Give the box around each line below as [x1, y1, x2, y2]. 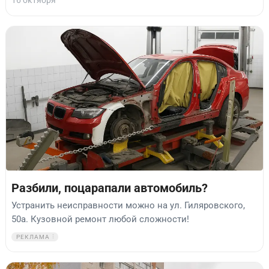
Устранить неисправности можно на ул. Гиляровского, [11, 199, 245, 211]
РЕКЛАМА [16, 233, 50, 240]
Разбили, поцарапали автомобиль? [11, 181, 208, 196]
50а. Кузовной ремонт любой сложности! [11, 213, 189, 225]
